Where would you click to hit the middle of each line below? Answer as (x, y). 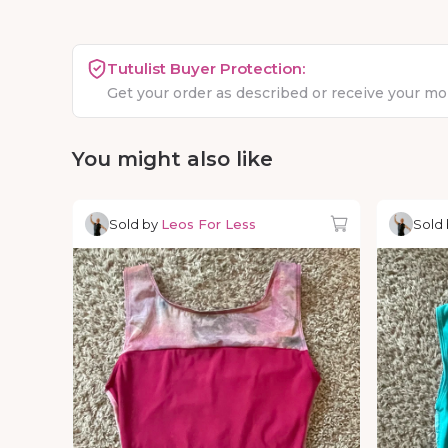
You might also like (172, 159)
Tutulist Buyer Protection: (206, 68)
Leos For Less (208, 224)
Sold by (135, 224)
